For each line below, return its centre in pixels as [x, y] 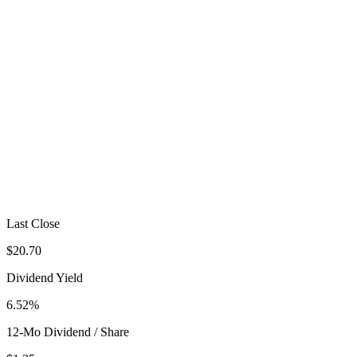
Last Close [33, 223]
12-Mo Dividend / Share [68, 331]
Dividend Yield [45, 277]
